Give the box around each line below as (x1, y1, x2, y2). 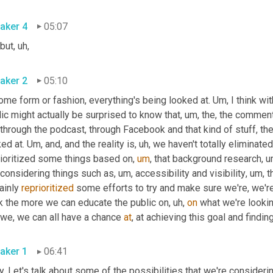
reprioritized (21, 182, 74, 194)
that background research (152, 152, 261, 165)
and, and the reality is (43, 138, 135, 150)
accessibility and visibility (133, 167, 246, 179)
